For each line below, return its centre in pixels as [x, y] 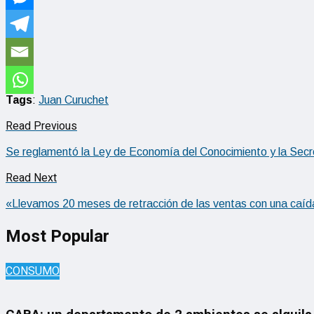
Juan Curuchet [74, 100]
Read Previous [41, 126]
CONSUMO [33, 271]
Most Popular [57, 236]
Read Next [31, 178]
